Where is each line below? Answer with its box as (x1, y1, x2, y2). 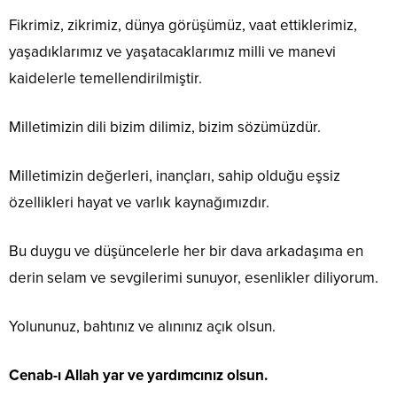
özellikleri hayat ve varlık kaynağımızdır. (9, 193, 269, 213)
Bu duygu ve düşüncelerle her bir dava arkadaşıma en (9, 242, 363, 261)
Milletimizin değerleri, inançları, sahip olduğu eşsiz (9, 167, 340, 186)
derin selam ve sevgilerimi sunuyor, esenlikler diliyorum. (9, 269, 378, 288)
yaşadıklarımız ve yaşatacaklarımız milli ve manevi (9, 43, 336, 62)
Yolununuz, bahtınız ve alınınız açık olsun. (9, 317, 276, 337)
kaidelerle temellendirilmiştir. (9, 69, 202, 89)
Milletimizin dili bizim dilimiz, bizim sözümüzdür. (9, 118, 321, 137)
